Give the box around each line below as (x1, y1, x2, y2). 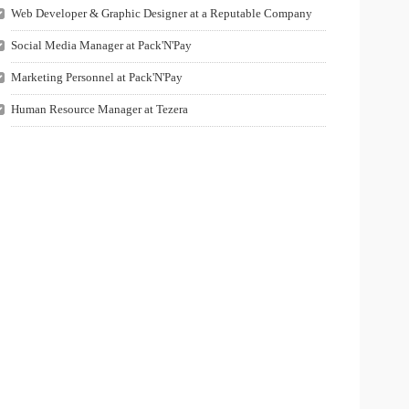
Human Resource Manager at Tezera (10, 102, 188, 116)
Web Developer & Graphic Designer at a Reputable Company (10, 6, 312, 20)
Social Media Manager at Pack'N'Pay (10, 38, 192, 52)
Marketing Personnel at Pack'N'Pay (10, 70, 183, 84)
